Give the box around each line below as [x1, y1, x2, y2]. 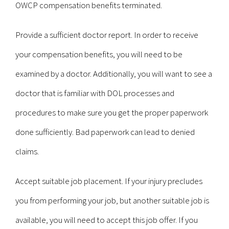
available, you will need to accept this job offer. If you [15, 214, 198, 225]
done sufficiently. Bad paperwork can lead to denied [15, 126, 195, 138]
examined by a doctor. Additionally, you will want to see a [15, 68, 212, 79]
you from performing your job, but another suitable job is [15, 195, 209, 206]
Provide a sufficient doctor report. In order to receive [15, 29, 198, 40]
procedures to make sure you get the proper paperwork [15, 107, 208, 118]
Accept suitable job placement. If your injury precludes [15, 175, 202, 187]
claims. [15, 146, 39, 157]
